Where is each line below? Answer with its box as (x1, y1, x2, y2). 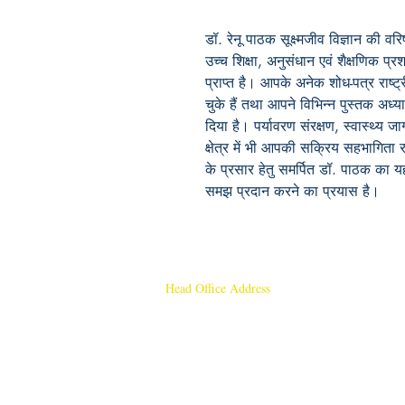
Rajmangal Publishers (165, 308, 340, 334)
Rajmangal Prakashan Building (165, 353, 338, 369)
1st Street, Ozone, (165, 372, 274, 388)
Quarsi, (273, 372, 316, 388)
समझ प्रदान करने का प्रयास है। (205, 182, 380, 202)
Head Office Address (165, 279, 270, 297)
